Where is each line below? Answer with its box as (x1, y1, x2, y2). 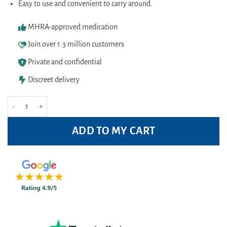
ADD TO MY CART (71, 125, 156, 136)
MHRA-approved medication (27, 22, 118, 31)
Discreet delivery (27, 75, 80, 84)
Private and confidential (27, 58, 102, 66)
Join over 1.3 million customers (27, 40, 124, 49)
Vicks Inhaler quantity (7, 98, 72, 106)
